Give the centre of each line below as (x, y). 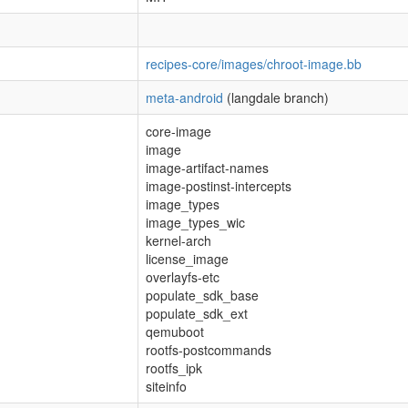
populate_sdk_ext (197, 313)
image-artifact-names (207, 168)
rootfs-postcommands (209, 350)
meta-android (184, 97)
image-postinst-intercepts (219, 186)
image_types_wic (195, 222)
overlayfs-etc (183, 277)
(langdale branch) (276, 97)
